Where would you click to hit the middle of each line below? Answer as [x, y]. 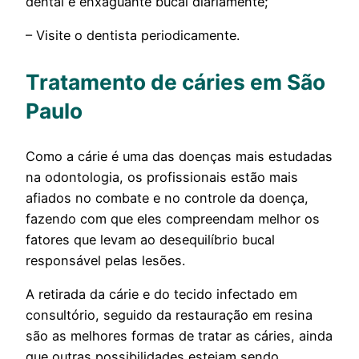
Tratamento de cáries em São [175, 81]
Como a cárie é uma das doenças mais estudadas [179, 156]
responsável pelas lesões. [105, 260]
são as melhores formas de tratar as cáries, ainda [179, 336]
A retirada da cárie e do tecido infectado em [161, 294]
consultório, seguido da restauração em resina [169, 315]
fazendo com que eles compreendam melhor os [173, 218]
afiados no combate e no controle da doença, [167, 198]
